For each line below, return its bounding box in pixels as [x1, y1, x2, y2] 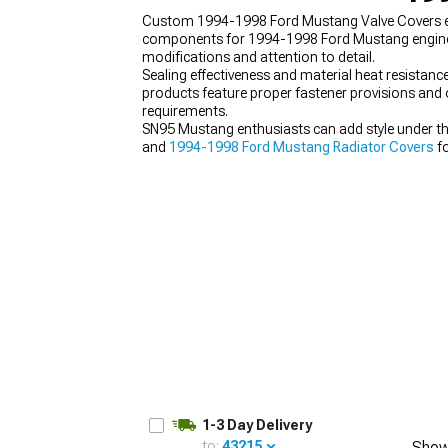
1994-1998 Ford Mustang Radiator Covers [169, 139, 434, 155]
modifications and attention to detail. [142, 49, 375, 65]
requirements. [142, 103, 228, 119]
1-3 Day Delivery [202, 417, 312, 433]
